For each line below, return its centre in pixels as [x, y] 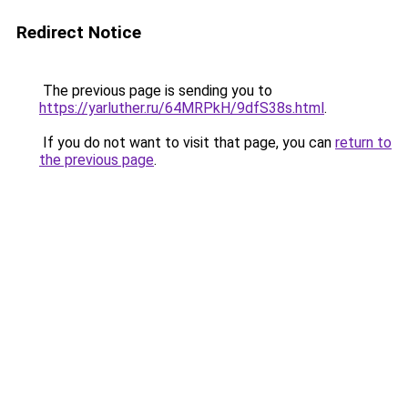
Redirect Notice [79, 32]
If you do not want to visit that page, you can [187, 143]
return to [363, 143]
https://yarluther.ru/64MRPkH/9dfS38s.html [182, 108]
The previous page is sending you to [156, 91]
